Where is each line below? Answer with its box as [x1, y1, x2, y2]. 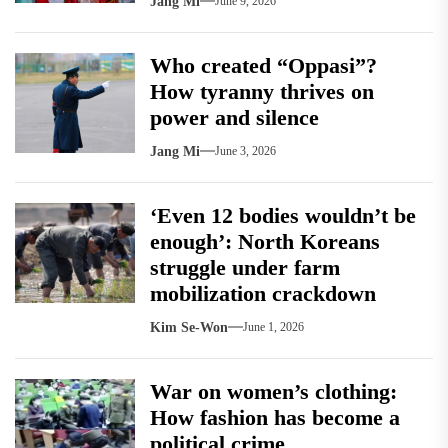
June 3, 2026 [215, 144, 276, 159]
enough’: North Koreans [150, 228, 380, 254]
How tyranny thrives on [150, 78, 374, 104]
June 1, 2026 [243, 320, 304, 335]
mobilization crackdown [150, 280, 376, 306]
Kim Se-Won [150, 319, 228, 335]
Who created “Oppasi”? [150, 52, 377, 78]
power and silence [150, 104, 325, 130]
